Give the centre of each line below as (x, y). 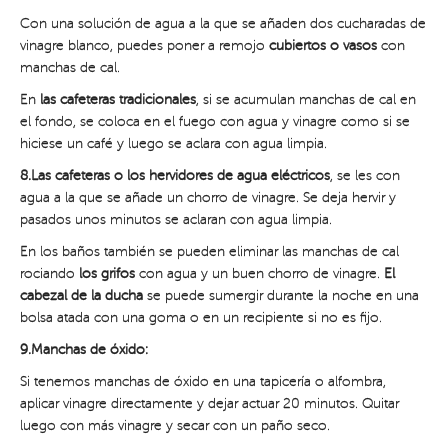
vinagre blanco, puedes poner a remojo (144, 46)
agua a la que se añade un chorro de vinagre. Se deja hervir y (208, 198)
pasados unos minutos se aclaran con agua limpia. (176, 220)
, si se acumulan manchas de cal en (306, 100)
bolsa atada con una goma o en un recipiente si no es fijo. (201, 318)
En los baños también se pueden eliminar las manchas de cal (209, 252)
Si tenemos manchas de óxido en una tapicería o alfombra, (203, 382)
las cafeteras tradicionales (118, 100)
